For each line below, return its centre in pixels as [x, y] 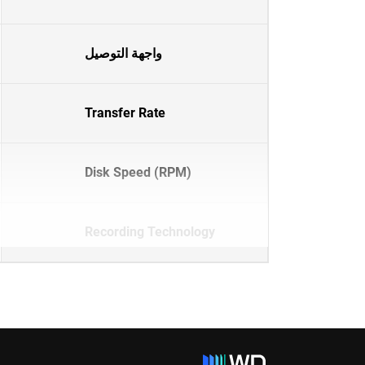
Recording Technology [150, 232]
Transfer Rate [125, 113]
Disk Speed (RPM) [138, 172]
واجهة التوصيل [123, 53]
